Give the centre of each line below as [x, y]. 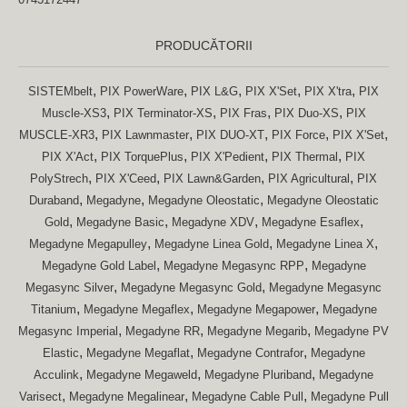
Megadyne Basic [120, 223]
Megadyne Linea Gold [212, 244]
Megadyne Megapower [256, 310]
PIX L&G [214, 92]
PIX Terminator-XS [163, 114]
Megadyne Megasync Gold [191, 288]
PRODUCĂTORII [203, 46]
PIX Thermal [305, 157]
